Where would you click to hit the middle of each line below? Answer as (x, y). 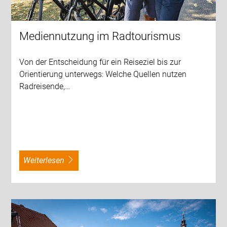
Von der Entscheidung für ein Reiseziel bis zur (100, 62)
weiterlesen (48, 161)
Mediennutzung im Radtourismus (100, 36)
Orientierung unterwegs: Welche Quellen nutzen (103, 74)
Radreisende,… (45, 87)
